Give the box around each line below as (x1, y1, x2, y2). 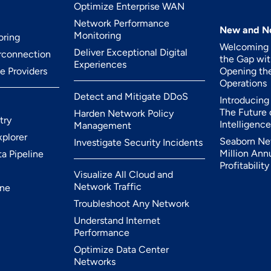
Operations (220, 77, 267, 89)
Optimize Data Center (73, 244, 169, 255)
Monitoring (73, 30, 121, 41)
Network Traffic (73, 181, 142, 192)
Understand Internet (73, 215, 160, 226)
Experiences (73, 59, 126, 70)
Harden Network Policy (73, 108, 174, 119)
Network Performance (73, 18, 169, 29)
